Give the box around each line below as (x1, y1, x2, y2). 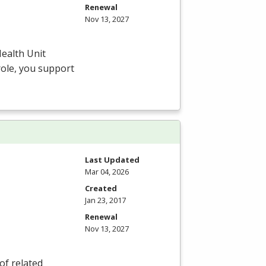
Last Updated (85, 154, 140, 165)
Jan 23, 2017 (85, 194, 126, 205)
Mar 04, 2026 (85, 166, 129, 177)
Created (85, 182, 117, 194)
